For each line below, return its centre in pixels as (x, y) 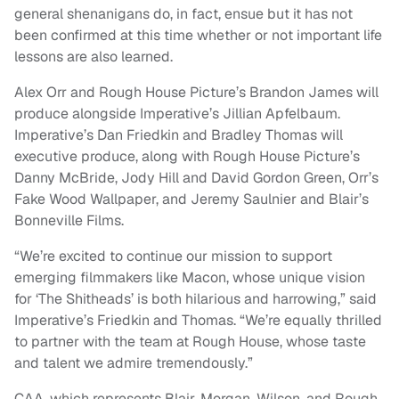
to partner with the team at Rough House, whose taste (190, 341)
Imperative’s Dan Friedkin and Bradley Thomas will (179, 134)
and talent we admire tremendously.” (134, 362)
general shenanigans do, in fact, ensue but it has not (183, 13)
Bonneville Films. (69, 220)
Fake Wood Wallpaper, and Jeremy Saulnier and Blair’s (191, 199)
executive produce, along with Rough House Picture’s (187, 156)
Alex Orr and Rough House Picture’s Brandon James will (196, 92)
